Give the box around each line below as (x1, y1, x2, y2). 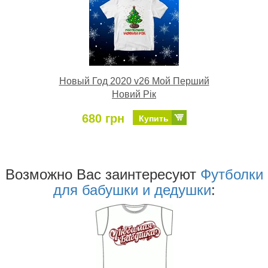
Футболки (200, 166, 263, 183)
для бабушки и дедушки (53, 182, 211, 199)
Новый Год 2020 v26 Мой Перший (59, 76, 209, 87)
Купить (138, 114, 169, 124)
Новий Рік (112, 89, 156, 100)
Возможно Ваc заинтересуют (5, 166, 200, 183)
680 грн (81, 112, 124, 126)
